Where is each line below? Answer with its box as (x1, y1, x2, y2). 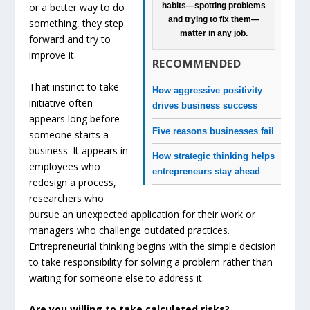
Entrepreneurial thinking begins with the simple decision (29, 239, 277, 253)
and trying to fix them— (167, 15, 259, 25)
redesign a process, (29, 175, 117, 189)
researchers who (29, 191, 104, 205)
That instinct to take (29, 80, 120, 93)
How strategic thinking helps (152, 150, 275, 161)
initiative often (29, 95, 93, 109)
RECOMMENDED (152, 56, 241, 72)
